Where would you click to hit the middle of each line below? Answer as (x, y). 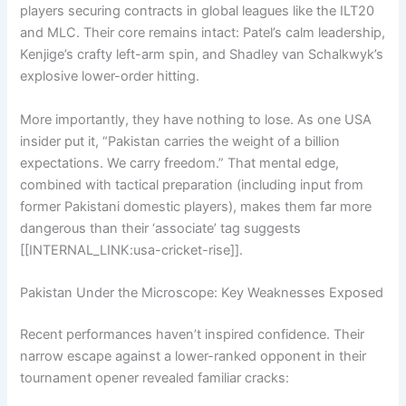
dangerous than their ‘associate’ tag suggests (161, 228)
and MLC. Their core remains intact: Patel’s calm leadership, (203, 33)
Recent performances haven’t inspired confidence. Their (193, 334)
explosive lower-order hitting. (110, 77)
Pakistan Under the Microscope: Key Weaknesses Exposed (202, 293)
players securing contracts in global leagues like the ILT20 (198, 11)
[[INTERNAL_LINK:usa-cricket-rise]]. (132, 250)
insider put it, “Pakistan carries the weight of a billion (180, 141)
